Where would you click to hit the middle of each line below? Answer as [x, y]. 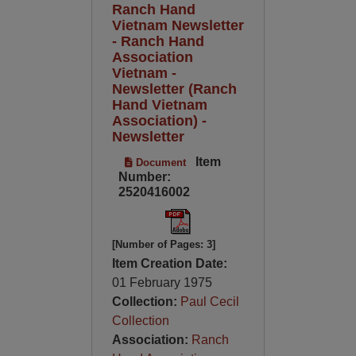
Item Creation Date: [169, 263]
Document [159, 163]
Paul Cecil [209, 302]
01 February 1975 [162, 282]
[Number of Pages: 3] [163, 244]
